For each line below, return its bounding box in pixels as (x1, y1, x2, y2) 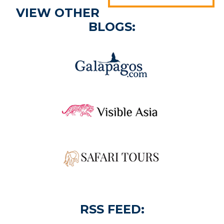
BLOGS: (88, 19, 135, 34)
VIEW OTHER (16, 5, 99, 20)
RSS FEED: (79, 202, 144, 217)
